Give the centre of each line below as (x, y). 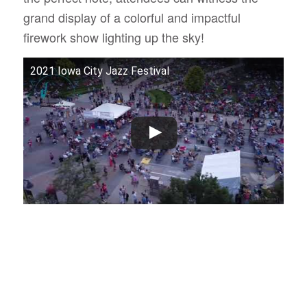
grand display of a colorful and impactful (132, 17)
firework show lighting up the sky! (115, 37)
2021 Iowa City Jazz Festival (99, 71)
